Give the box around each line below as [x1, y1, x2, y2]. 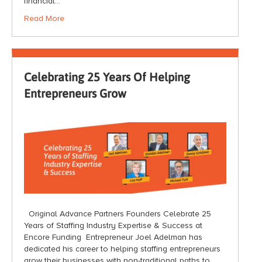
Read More [24, 13, 64, 23]
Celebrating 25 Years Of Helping [24, 70, 190, 84]
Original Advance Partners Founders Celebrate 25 [24, 209, 211, 219]
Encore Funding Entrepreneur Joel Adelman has [24, 232, 202, 243]
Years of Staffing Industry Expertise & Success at [24, 220, 202, 231]
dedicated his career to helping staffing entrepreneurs [24, 244, 220, 254]
